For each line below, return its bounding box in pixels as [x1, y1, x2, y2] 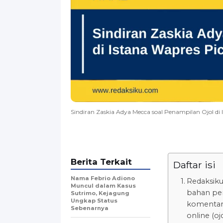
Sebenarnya [71, 204, 109, 212]
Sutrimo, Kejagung [71, 189, 129, 197]
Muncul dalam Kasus [71, 182, 136, 189]
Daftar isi [173, 158, 216, 171]
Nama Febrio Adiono [71, 174, 135, 182]
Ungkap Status [71, 197, 117, 204]
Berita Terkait [71, 156, 132, 167]
